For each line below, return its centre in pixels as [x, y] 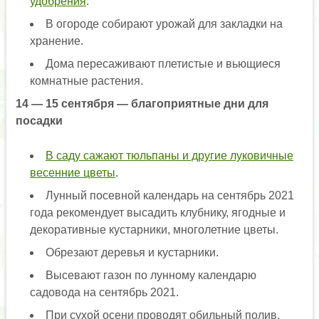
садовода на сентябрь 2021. [104, 293]
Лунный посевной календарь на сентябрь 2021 [169, 196]
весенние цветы [72, 173]
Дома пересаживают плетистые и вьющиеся [163, 64]
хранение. [56, 41]
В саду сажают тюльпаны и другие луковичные [169, 156]
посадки [39, 121]
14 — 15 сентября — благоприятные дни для [142, 104]
